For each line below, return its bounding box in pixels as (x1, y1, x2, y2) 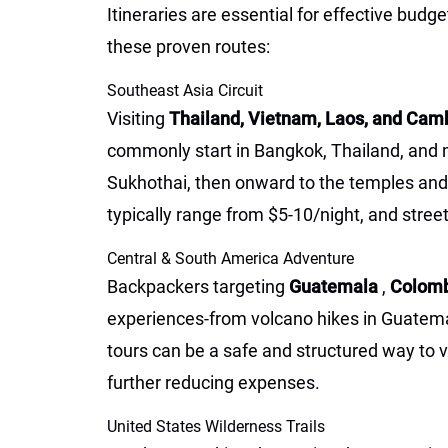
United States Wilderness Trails (107, 417, 325, 436)
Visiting (107, 108, 169, 129)
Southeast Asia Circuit (107, 81, 263, 100)
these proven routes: (107, 36, 270, 57)
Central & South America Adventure (107, 249, 354, 268)
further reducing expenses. (107, 372, 320, 393)
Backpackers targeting (107, 276, 289, 297)
